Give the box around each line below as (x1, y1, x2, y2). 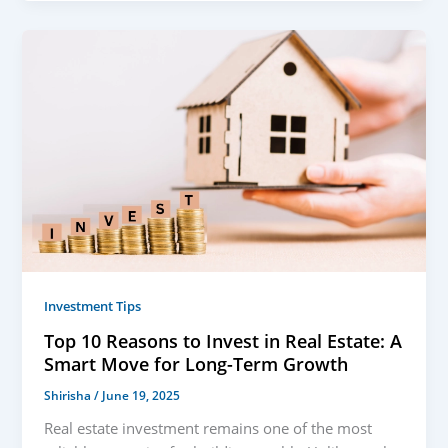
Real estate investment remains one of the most (44, 417, 373, 438)
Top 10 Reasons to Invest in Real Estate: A (44, 329, 403, 354)
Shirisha (44, 387, 95, 404)
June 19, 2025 (102, 387, 181, 404)
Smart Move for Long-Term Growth (44, 352, 349, 377)
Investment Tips (44, 297, 142, 316)
